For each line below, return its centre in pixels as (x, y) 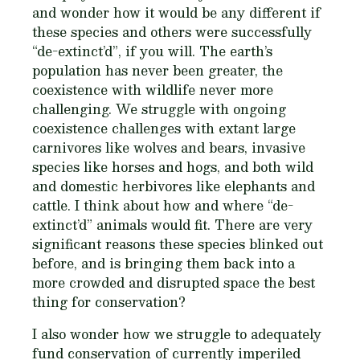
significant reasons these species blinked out (178, 243)
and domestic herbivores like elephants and (174, 186)
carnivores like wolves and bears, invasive (169, 147)
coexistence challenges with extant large (164, 128)
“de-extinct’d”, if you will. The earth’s (152, 51)
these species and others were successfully (172, 31)
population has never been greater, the (157, 70)
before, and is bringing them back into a (164, 263)
